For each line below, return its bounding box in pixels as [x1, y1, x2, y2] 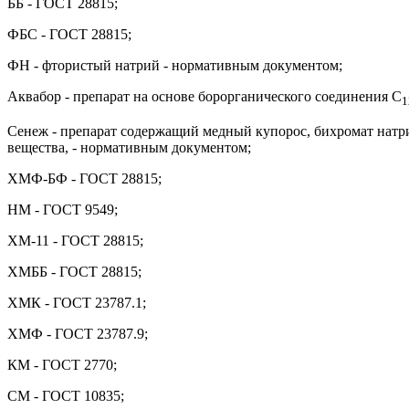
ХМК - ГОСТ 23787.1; [7, 294, 146, 310]
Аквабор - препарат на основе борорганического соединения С [7, 88, 402, 104]
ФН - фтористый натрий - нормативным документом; [7, 57, 342, 73]
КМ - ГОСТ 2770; [7, 356, 117, 372]
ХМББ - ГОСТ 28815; [7, 263, 142, 279]
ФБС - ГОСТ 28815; [7, 26, 131, 42]
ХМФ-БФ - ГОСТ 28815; [7, 170, 162, 186]
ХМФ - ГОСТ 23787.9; [7, 325, 148, 341]
